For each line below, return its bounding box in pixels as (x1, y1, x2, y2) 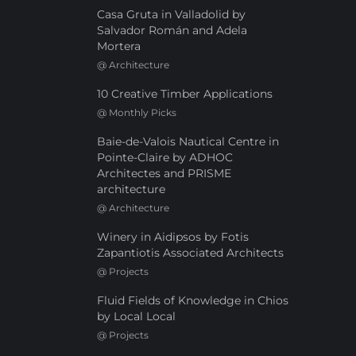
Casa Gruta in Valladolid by (96, 6, 246, 21)
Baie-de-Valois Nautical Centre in (96, 133, 279, 149)
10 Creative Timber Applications (96, 86, 273, 101)
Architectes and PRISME (96, 165, 231, 180)
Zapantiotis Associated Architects (96, 245, 284, 260)
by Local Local (96, 308, 176, 323)
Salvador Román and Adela (96, 22, 247, 37)
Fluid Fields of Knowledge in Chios (96, 292, 288, 308)
